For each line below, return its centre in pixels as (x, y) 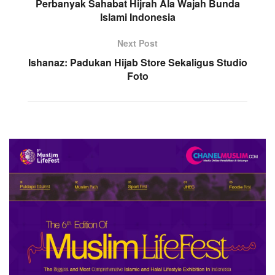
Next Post (137, 43)
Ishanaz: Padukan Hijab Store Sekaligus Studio (137, 62)
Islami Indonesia (137, 17)
